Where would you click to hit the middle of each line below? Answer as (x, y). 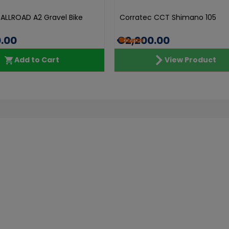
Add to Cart (37, 60)
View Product (190, 60)
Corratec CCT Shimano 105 (168, 17)
